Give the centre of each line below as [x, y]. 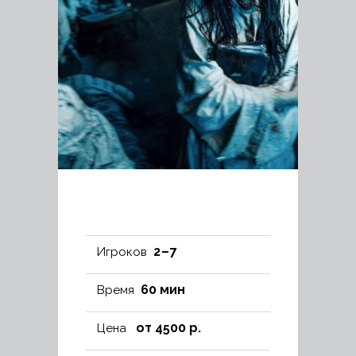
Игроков [122, 252]
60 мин [163, 290]
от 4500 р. [168, 328]
